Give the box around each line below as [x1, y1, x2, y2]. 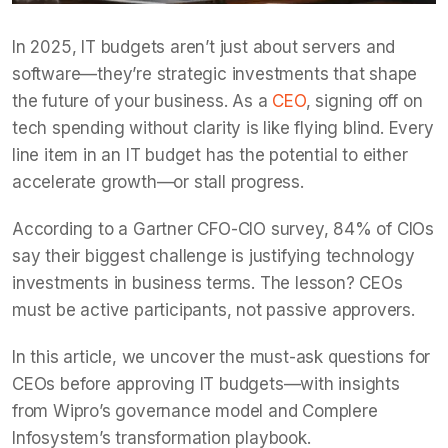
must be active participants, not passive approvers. [12, 300, 420, 320]
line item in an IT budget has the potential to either [12, 145, 408, 165]
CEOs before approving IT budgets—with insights [12, 374, 400, 394]
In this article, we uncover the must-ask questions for [12, 347, 431, 367]
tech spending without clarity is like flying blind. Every [12, 118, 434, 138]
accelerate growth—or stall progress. [12, 172, 309, 192]
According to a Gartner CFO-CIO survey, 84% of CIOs [12, 219, 434, 239]
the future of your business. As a [12, 91, 273, 111]
